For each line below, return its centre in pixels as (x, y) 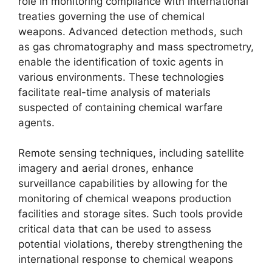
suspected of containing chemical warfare (121, 107)
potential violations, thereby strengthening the (131, 244)
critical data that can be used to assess (115, 229)
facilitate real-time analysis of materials (114, 92)
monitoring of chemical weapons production (125, 199)
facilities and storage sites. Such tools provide (131, 214)
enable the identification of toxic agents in (121, 62)
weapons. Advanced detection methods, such (131, 31)
